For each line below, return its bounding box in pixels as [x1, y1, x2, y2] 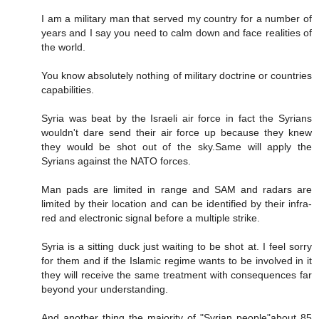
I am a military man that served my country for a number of [41, 13, 312, 25]
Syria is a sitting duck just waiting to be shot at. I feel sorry [41, 241, 312, 253]
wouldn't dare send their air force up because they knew [41, 127, 312, 139]
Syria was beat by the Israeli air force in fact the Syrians [41, 113, 312, 125]
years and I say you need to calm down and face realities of [41, 27, 312, 39]
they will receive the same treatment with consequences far [41, 269, 312, 281]
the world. [41, 41, 85, 53]
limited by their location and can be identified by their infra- [41, 198, 312, 210]
